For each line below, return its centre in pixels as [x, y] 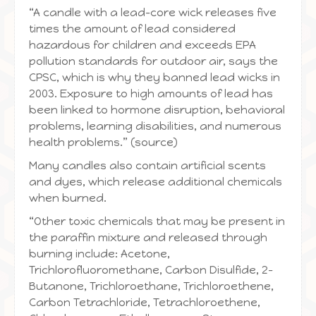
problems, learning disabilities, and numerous [155, 126]
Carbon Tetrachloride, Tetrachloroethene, [145, 302]
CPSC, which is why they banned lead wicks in [154, 77]
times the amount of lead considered [132, 29]
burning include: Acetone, [99, 254]
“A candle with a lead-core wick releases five [153, 12]
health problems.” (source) [103, 142]
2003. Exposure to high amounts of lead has [151, 93]
